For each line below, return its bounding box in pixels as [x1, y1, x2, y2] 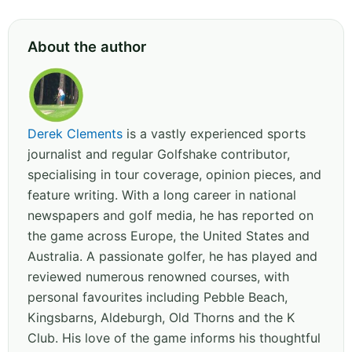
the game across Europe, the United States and [27, 227, 310, 244]
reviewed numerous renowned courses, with [27, 268, 289, 284]
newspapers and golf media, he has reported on [27, 207, 313, 223]
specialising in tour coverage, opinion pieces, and [27, 166, 321, 182]
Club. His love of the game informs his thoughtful [27, 329, 321, 346]
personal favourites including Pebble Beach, [27, 288, 288, 305]
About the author [27, 37, 146, 55]
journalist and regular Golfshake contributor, [27, 145, 290, 162]
